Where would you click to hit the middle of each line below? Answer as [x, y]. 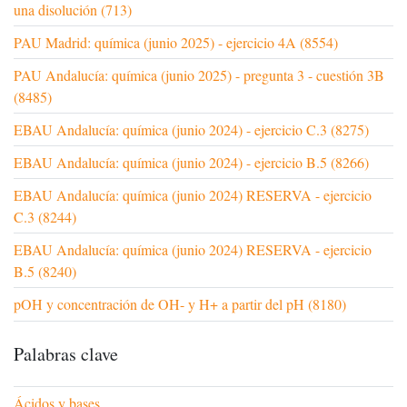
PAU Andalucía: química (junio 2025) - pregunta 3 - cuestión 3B [199, 74]
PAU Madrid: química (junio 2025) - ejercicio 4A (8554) [176, 42]
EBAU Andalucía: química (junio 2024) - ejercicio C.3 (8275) [191, 129]
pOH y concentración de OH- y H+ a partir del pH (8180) [180, 303]
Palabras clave [66, 353]
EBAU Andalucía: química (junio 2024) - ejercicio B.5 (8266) [191, 162]
